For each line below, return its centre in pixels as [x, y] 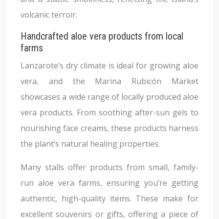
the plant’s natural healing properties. [90, 144]
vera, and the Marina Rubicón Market [109, 81]
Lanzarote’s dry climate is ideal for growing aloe [109, 66]
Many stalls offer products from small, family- [109, 167]
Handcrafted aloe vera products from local [102, 36]
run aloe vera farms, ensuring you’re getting [109, 183]
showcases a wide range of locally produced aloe [109, 97]
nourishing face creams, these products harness [109, 128]
